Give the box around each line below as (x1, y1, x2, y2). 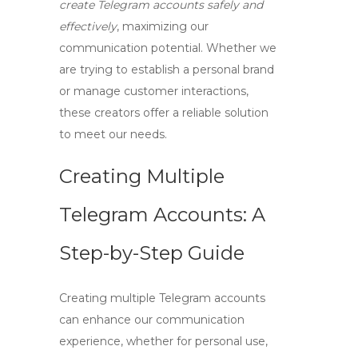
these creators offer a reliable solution (59, 105, 268, 120)
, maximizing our (117, 19, 209, 34)
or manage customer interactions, (59, 84, 249, 98)
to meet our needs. (59, 127, 167, 141)
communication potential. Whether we (59, 41, 276, 55)
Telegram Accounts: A (59, 203, 265, 226)
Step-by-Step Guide (59, 241, 245, 265)
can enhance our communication (59, 312, 245, 327)
